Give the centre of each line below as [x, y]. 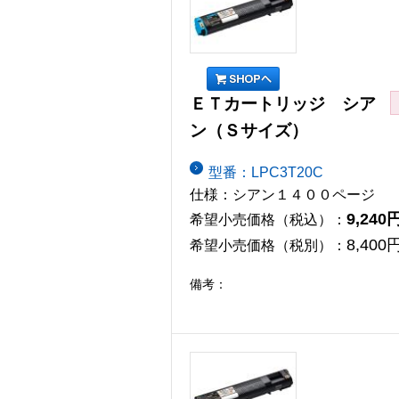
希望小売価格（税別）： [268, 245]
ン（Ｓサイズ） [249, 131]
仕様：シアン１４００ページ [282, 194]
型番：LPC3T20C [266, 172]
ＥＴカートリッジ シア [283, 104]
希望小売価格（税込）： [268, 219]
